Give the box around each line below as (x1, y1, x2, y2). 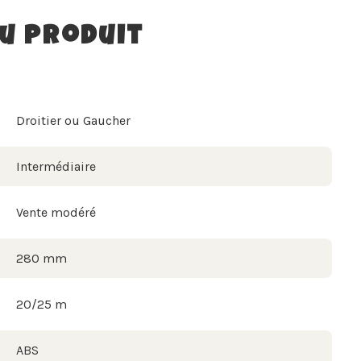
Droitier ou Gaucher (16, 112, 131, 128)
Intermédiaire (16, 158, 96, 174)
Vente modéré (16, 204, 96, 220)
